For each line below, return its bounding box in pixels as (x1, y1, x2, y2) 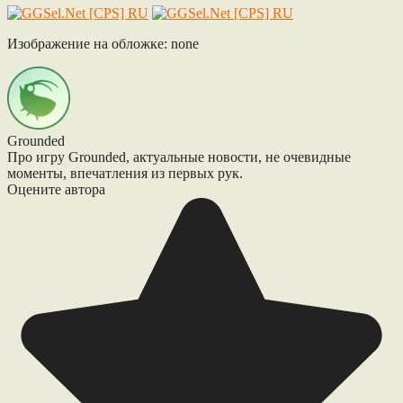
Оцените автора (7, 181, 105, 197)
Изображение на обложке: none (7, 35, 199, 51)
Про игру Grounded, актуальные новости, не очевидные (7, 148, 351, 165)
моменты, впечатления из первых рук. (7, 165, 243, 181)
